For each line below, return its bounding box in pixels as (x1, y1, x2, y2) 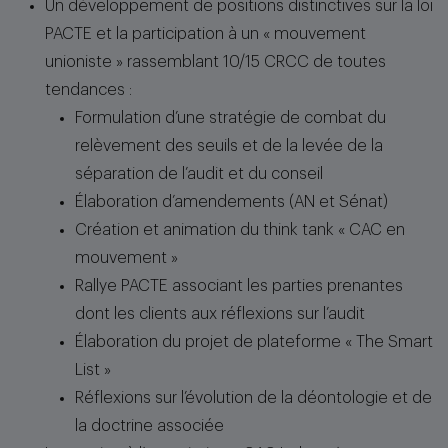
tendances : (45, 82, 132, 98)
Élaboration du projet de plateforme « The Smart (75, 334, 433, 350)
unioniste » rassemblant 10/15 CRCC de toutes (45, 54, 386, 70)
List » (75, 362, 111, 378)
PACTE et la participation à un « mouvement (45, 26, 366, 42)
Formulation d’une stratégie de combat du (75, 110, 386, 126)
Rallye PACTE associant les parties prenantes (75, 278, 403, 294)
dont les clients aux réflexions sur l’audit (75, 306, 365, 322)
